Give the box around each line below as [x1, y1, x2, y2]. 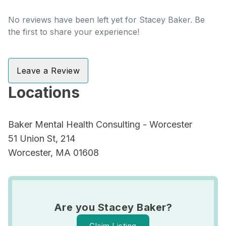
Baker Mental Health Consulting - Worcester [8, 119, 192, 130]
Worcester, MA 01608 [8, 147, 99, 158]
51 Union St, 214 [8, 133, 75, 144]
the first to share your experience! [8, 27, 139, 37]
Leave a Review [17, 66, 80, 76]
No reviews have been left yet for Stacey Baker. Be [8, 15, 205, 25]
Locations [8, 83, 80, 101]
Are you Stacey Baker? [53, 201, 173, 213]
